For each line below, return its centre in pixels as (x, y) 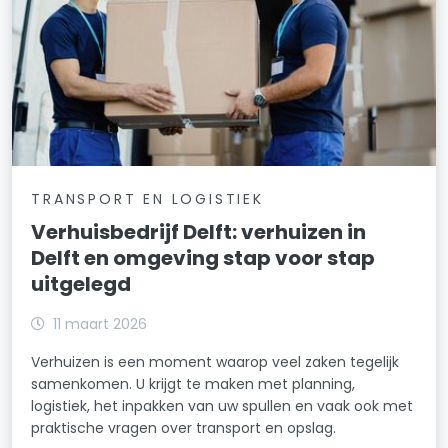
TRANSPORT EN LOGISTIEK (147, 198)
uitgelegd (81, 283)
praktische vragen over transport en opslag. (184, 427)
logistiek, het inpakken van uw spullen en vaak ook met (222, 405)
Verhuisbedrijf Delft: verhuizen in (199, 231)
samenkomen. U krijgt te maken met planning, (193, 383)
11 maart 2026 (100, 323)
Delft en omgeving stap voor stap (203, 257)
